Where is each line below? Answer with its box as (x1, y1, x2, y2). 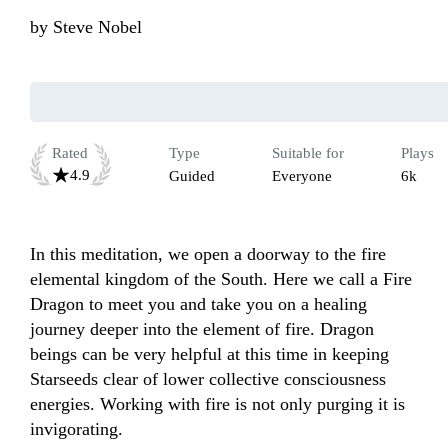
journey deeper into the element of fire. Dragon (30, 319, 374, 340)
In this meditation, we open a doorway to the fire (30, 244, 386, 265)
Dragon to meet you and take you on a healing (30, 294, 367, 315)
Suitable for (272, 145, 344, 162)
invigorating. (30, 419, 123, 440)
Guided (169, 168, 215, 185)
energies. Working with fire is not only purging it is (30, 394, 405, 415)
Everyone (272, 168, 332, 185)
